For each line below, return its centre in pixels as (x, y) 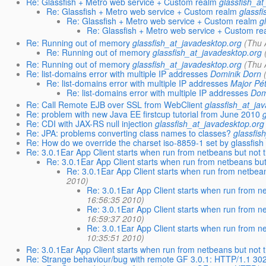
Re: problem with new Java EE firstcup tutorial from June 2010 (143, 114)
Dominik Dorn (236, 73)
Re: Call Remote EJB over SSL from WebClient (115, 104)
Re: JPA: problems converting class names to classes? (129, 133)
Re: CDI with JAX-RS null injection (90, 123)
